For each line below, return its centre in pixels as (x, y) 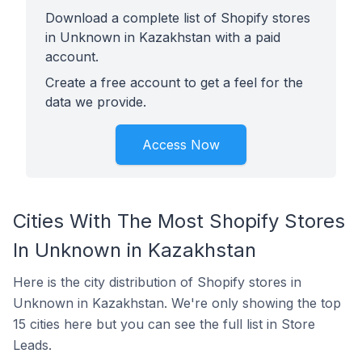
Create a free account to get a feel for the (174, 82)
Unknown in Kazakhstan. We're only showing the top (177, 303)
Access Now (181, 145)
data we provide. (96, 102)
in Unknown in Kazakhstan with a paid (163, 37)
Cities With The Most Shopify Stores (179, 221)
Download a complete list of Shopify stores (178, 18)
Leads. (32, 345)
